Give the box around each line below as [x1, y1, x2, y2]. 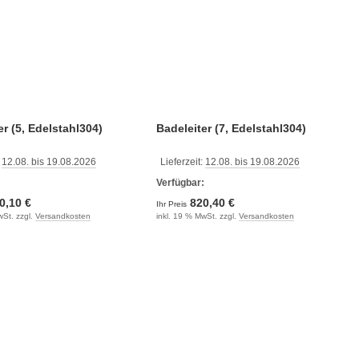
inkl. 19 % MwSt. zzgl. [155, 212, 239, 220]
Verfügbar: [155, 177, 204, 188]
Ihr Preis [155, 200, 189, 208]
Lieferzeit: [159, 156, 205, 167]
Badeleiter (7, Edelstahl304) [155, 122, 306, 135]
